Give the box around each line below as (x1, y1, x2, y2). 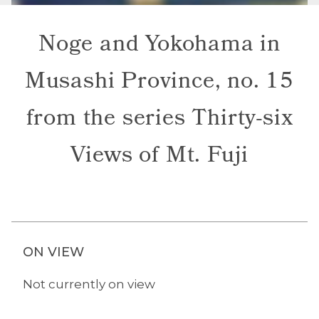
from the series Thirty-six (26, 101, 293, 140)
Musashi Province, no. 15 (24, 64, 295, 103)
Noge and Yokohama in (38, 27, 281, 66)
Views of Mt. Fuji (70, 138, 249, 177)
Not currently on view (23, 277, 155, 292)
